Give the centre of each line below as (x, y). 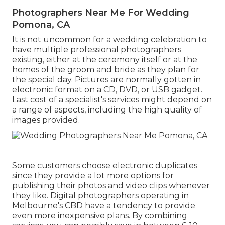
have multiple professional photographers (97, 50)
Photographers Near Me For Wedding (101, 13)
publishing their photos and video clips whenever (111, 185)
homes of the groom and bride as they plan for (106, 70)
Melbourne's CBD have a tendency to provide (104, 205)
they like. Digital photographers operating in (100, 195)
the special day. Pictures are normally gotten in (106, 80)
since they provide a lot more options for (93, 175)
